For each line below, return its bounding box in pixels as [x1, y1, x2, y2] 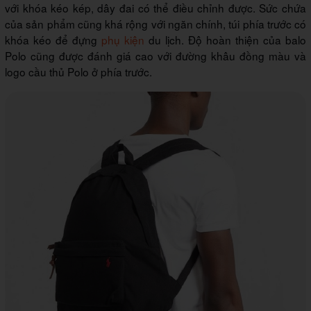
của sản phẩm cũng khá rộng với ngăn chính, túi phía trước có [5, 16, 306, 32]
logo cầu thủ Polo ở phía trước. [5, 64, 152, 80]
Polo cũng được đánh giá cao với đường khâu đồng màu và [5, 48, 306, 64]
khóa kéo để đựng [5, 32, 101, 48]
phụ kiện [101, 32, 144, 48]
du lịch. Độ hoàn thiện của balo [144, 32, 306, 48]
